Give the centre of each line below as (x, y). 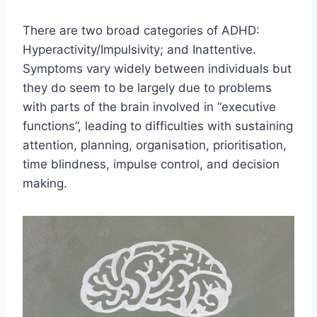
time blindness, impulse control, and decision (151, 165)
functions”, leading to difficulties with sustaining (158, 126)
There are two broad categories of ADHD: (141, 31)
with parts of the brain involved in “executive (149, 107)
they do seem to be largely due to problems (147, 88)
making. (45, 184)
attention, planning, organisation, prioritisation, (155, 145)
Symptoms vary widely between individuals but (157, 69)
